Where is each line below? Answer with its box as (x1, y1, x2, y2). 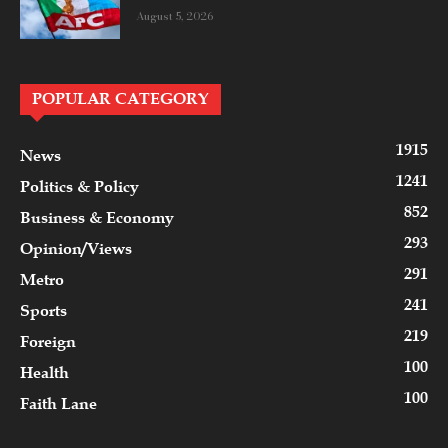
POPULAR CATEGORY (32, 88, 209, 109)
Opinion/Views (20, 238, 132, 259)
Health (20, 362, 69, 383)
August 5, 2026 (136, 7, 213, 24)
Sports (20, 300, 67, 321)
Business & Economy (20, 207, 174, 228)
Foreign (20, 331, 76, 352)
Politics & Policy (20, 176, 139, 197)
